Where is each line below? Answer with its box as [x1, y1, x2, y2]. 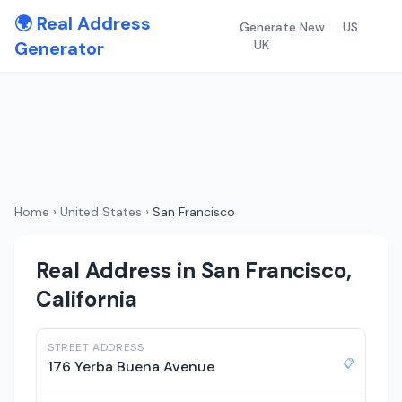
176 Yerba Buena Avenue [48, 357, 214, 376]
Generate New [239, 19, 325, 35]
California [36, 285, 137, 313]
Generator [14, 37, 104, 60]
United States [60, 204, 142, 220]
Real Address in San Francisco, [36, 257, 352, 284]
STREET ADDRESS [48, 340, 144, 354]
